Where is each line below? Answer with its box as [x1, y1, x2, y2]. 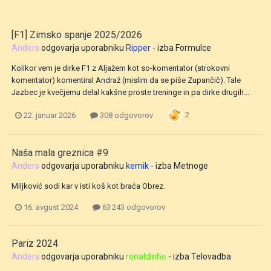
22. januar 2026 [24, 110, 76, 120]
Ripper [126, 43, 151, 53]
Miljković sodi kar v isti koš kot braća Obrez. [11, 181, 165, 191]
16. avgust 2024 [24, 203, 78, 212]
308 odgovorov [98, 110, 153, 120]
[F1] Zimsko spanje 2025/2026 [11, 29, 142, 41]
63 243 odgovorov [100, 203, 165, 212]
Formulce [175, 43, 211, 53]
